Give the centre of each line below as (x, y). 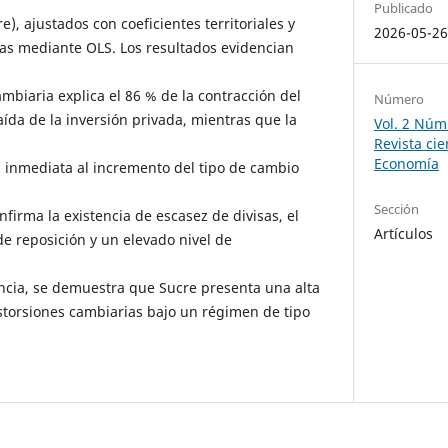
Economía (407, 164)
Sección (397, 209)
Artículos (404, 234)
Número (399, 99)
